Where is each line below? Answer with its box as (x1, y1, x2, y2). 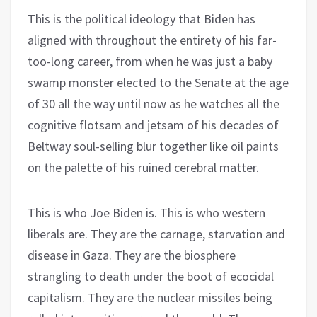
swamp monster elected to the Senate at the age (28, 74, 289, 91)
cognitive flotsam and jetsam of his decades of (28, 116, 279, 133)
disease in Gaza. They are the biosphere (28, 246, 236, 263)
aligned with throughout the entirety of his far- (28, 31, 277, 48)
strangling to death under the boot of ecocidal (28, 267, 274, 284)
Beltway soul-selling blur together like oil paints (28, 137, 279, 154)
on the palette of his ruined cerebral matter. (28, 158, 259, 175)
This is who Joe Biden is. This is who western (28, 204, 265, 221)
